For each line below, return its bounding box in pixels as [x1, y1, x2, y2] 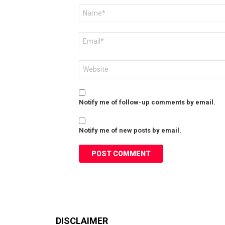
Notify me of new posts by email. [79, 126, 181, 134]
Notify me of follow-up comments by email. [79, 98, 215, 106]
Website [79, 60, 104, 68]
